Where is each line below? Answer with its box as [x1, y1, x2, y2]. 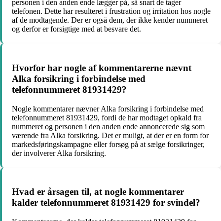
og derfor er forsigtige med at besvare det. [12, 25, 141, 34]
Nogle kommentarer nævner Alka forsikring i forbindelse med [12, 104, 204, 113]
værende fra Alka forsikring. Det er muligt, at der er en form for [12, 131, 209, 140]
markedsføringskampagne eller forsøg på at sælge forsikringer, [12, 140, 205, 148]
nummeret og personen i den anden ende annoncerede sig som [12, 122, 205, 131]
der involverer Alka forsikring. [12, 148, 106, 157]
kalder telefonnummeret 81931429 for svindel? [12, 197, 200, 208]
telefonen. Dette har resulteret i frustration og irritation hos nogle [12, 7, 211, 16]
